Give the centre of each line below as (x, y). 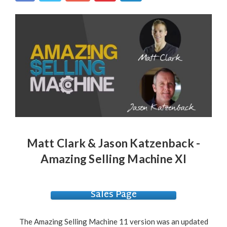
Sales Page (113, 195)
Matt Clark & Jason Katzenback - (113, 143)
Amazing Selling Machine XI (113, 159)
